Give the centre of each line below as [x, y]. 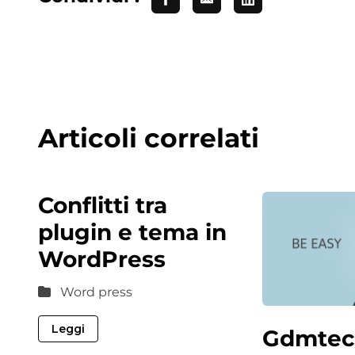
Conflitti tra [103, 205]
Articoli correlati [149, 138]
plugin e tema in [132, 232]
